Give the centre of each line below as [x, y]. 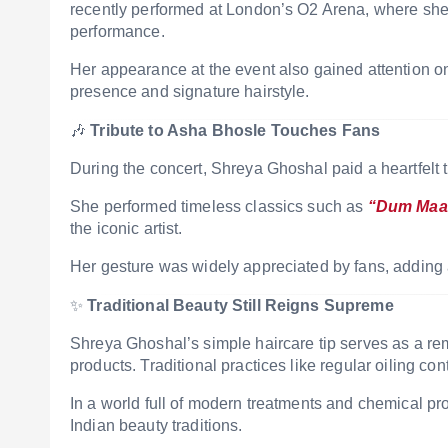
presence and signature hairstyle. [190, 91]
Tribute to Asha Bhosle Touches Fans [235, 130]
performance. [117, 31]
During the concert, [140, 168]
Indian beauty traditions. [156, 425]
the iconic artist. [126, 228]
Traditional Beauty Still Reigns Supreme [240, 305]
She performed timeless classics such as [219, 206]
